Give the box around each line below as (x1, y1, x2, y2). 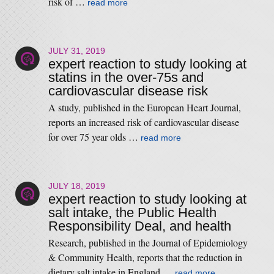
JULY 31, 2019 (48, 46, 105, 56)
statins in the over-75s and (48, 70, 204, 85)
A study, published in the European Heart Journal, (48, 101, 241, 114)
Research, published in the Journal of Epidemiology (48, 236, 248, 249)
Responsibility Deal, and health (48, 218, 231, 234)
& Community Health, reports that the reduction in (48, 251, 242, 264)
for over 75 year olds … (48, 130, 141, 143)
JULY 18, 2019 (48, 181, 105, 191)
